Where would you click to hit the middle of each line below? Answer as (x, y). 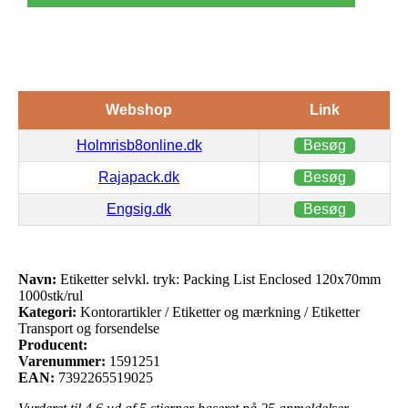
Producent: (53, 344)
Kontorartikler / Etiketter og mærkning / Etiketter (218, 311)
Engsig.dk (139, 209)
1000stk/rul (51, 295)
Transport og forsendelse (89, 328)
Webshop (138, 109)
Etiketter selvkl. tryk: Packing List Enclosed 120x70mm (219, 279)
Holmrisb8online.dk (139, 145)
